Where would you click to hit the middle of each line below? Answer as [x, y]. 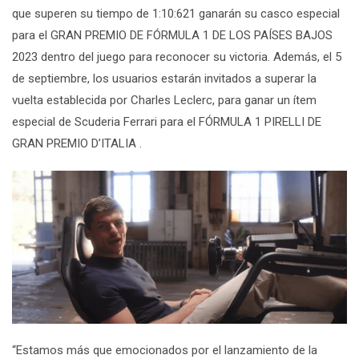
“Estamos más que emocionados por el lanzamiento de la [165, 350]
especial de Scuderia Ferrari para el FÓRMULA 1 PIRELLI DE [167, 122]
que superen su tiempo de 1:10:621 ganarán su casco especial [176, 14]
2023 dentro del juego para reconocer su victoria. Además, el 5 [177, 57]
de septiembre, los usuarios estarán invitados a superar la [164, 79]
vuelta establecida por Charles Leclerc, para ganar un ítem [164, 101]
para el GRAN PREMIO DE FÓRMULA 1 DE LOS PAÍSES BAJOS [172, 36]
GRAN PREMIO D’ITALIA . [77, 144]
